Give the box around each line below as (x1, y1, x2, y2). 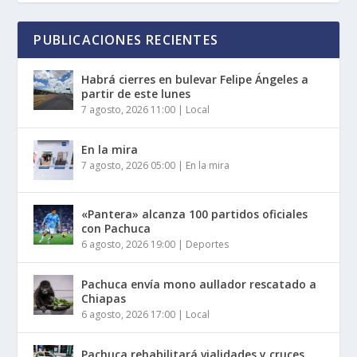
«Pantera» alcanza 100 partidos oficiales (81, 206, 308, 222)
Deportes (186, 237, 229, 251)
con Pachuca (81, 220, 151, 236)
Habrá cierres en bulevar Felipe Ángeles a (81, 71, 309, 87)
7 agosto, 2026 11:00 (81, 102, 176, 116)
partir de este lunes (81, 85, 191, 101)
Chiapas (81, 290, 127, 306)
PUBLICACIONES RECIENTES (33, 30, 219, 49)
